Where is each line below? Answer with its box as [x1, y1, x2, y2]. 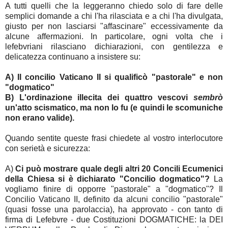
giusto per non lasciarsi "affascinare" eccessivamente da [5, 22, 223, 31]
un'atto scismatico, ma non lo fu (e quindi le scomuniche [5, 103, 223, 112]
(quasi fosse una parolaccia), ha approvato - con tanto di [5, 205, 223, 214]
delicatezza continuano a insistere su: [5, 52, 140, 62]
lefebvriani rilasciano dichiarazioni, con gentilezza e [5, 42, 223, 51]
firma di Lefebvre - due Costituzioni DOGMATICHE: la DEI [5, 215, 223, 224]
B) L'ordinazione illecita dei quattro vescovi [5, 93, 193, 102]
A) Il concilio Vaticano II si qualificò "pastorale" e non [5, 73, 223, 82]
